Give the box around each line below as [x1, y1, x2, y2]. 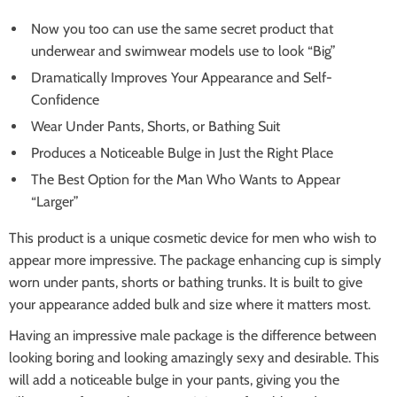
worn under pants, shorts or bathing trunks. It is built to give [9, 274, 362, 291]
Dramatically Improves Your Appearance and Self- [31, 69, 332, 86]
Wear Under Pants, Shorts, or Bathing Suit [31, 118, 280, 135]
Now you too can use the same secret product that [31, 20, 333, 37]
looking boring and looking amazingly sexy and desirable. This [9, 349, 379, 366]
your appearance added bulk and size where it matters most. [9, 296, 370, 313]
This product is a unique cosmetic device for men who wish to [9, 230, 377, 246]
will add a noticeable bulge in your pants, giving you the [9, 371, 339, 388]
